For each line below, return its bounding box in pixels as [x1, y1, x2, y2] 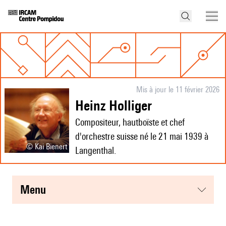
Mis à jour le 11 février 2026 [136, 85, 219, 95]
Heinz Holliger [84, 97, 152, 114]
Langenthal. [75, 145, 116, 156]
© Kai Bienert [26, 142, 67, 152]
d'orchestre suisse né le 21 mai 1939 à [75, 131, 208, 142]
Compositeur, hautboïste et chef [75, 117, 185, 128]
